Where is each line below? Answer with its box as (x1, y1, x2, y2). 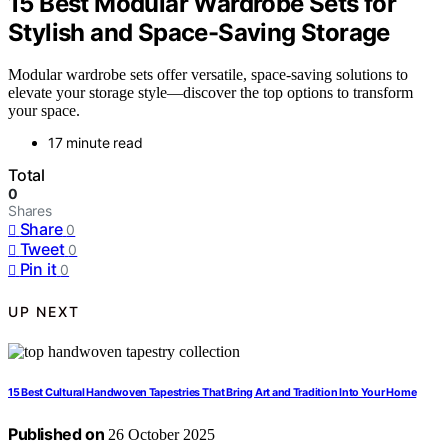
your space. (8, 102, 80, 120)
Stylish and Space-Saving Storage (8, 17, 390, 47)
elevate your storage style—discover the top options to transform (8, 84, 413, 102)
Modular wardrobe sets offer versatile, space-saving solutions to (8, 66, 408, 84)
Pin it (19, 259, 57, 280)
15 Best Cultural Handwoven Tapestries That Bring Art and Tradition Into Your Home (8, 386, 417, 400)
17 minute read (48, 134, 143, 152)
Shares (8, 202, 52, 220)
